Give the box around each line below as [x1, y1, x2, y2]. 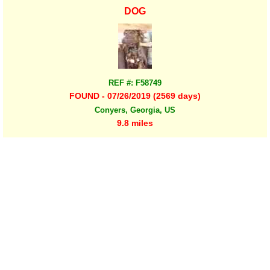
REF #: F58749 [108, 78, 162, 88]
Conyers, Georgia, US [95, 105, 175, 115]
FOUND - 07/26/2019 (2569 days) [69, 91, 201, 101]
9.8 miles [117, 118, 153, 128]
